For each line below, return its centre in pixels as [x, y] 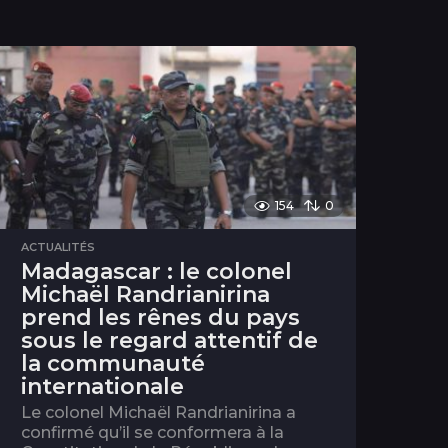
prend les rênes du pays [161, 318]
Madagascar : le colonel [157, 272]
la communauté [113, 364]
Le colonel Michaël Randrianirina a [159, 413]
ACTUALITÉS [58, 247]
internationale [103, 387]
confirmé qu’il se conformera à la [153, 433]
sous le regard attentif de [170, 341]
